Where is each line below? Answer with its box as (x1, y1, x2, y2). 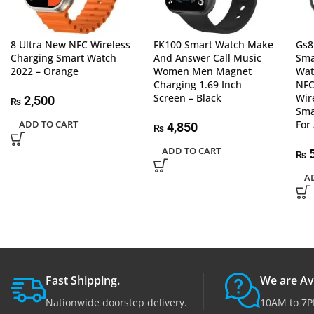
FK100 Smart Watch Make (153, 37, 273, 51)
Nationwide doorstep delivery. (46, 295, 187, 309)
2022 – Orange (11, 64, 78, 78)
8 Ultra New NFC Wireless (11, 37, 130, 51)
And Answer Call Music (153, 50, 261, 64)
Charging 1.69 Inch (153, 77, 242, 91)
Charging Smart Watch (11, 50, 116, 64)
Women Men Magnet (153, 64, 252, 78)
